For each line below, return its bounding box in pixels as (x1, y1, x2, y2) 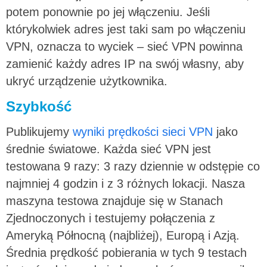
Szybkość (6, 98, 72, 114)
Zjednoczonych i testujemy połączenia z (6, 211, 215, 225)
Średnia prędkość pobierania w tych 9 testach (6, 246, 247, 259)
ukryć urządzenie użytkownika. (6, 74, 167, 88)
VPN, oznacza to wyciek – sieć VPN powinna (6, 39, 243, 53)
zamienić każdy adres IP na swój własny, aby (6, 57, 244, 70)
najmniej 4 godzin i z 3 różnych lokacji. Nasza (6, 176, 245, 190)
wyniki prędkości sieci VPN (69, 125, 213, 138)
